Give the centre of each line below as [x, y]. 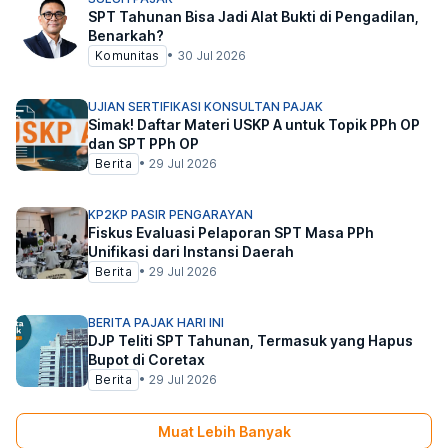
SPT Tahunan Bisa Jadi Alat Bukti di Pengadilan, [253, 16]
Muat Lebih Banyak [224, 431]
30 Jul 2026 [211, 55]
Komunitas [127, 55]
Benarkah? [126, 35]
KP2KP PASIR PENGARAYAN [170, 214]
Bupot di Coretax [146, 359]
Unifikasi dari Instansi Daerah [191, 251]
